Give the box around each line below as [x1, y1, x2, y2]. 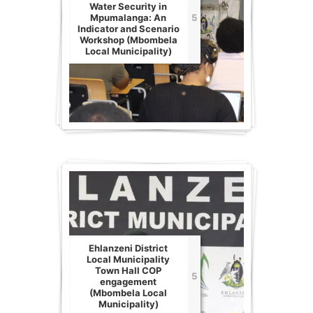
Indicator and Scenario [77, 23, 180, 35]
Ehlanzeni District [89, 242, 168, 254]
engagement [100, 276, 157, 288]
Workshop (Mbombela [79, 34, 177, 46]
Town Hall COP [95, 265, 162, 277]
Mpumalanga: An [90, 12, 167, 24]
